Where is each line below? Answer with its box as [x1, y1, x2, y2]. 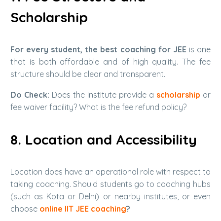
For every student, [10, 44, 83, 54]
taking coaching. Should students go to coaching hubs [10, 179, 211, 189]
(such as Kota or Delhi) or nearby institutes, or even [10, 191, 211, 201]
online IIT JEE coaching [37, 203, 126, 214]
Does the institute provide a [49, 90, 156, 100]
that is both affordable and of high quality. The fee [10, 56, 211, 67]
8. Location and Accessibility [10, 131, 197, 148]
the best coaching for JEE [85, 44, 186, 54]
